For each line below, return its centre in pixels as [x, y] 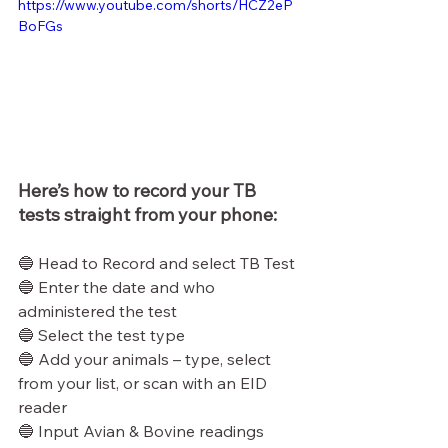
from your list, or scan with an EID [144, 382]
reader [42, 406]
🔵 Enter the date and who [118, 286]
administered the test [97, 310]
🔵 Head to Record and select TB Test [156, 262]
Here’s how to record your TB [139, 190]
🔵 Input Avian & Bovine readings [141, 430]
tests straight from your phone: [147, 214]
